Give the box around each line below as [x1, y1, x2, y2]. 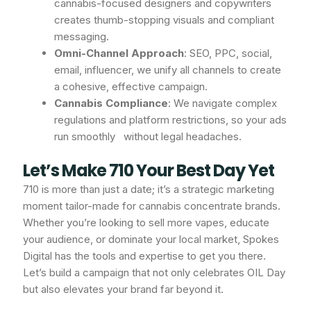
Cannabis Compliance [54, 96, 169, 110]
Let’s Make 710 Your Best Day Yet [23, 159, 275, 183]
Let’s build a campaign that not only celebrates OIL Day [23, 266, 286, 280]
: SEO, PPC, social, [184, 46, 273, 60]
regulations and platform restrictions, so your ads [54, 112, 287, 126]
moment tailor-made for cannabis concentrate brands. [23, 199, 281, 213]
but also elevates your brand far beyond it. [23, 283, 224, 296]
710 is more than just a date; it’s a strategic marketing [23, 183, 275, 196]
